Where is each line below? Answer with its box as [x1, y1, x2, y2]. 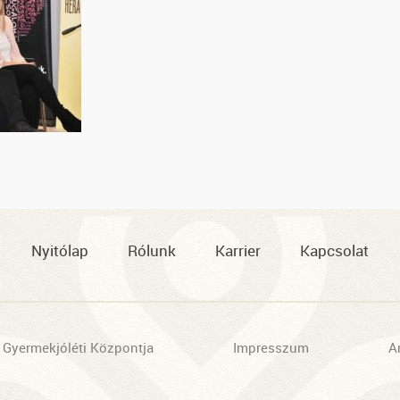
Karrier [215, 240, 261, 261]
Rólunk [128, 240, 176, 261]
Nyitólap [31, 240, 88, 261]
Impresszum [233, 338, 309, 357]
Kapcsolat [300, 240, 369, 261]
